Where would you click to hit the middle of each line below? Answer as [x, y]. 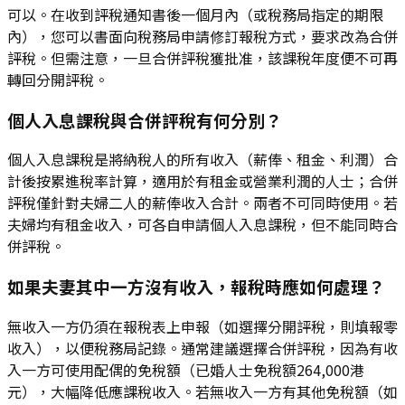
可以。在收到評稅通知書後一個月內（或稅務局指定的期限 [195, 14]
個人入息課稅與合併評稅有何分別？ [145, 119]
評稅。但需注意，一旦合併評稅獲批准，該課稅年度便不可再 [202, 57]
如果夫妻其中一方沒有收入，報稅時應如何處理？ [196, 287]
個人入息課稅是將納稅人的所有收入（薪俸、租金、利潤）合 [202, 160]
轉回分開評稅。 [58, 79]
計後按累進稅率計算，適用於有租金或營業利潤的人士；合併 [202, 181]
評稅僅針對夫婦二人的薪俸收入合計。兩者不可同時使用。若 [202, 203]
